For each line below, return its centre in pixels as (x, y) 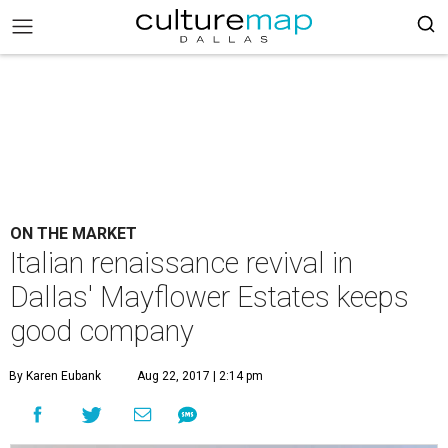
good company (102, 331)
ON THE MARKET (73, 233)
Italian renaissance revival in (181, 263)
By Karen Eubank (55, 376)
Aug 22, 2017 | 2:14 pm (200, 376)
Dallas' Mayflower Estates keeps (209, 297)
